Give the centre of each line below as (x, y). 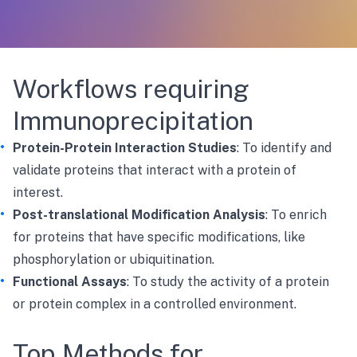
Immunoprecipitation (133, 121)
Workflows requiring (131, 89)
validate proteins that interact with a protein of (155, 170)
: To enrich (296, 215)
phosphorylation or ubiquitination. (114, 259)
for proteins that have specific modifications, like (159, 237)
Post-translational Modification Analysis (139, 215)
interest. (38, 192)
